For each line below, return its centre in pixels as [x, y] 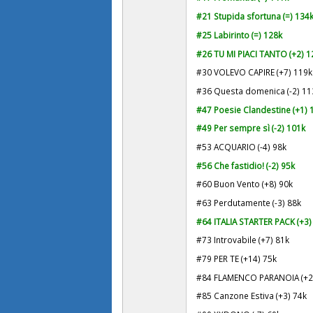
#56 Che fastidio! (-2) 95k [246, 165]
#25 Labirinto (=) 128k [240, 35]
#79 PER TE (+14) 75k [237, 259]
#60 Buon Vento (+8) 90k [245, 184]
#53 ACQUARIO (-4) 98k [242, 146]
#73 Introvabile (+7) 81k [243, 240]
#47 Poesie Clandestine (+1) [253, 109]
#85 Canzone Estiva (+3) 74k [252, 296]
